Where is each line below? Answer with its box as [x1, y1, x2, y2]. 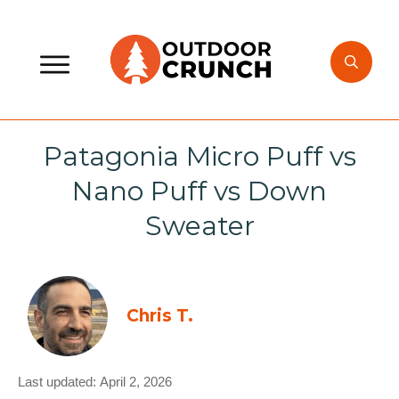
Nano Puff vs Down [72, 175, 327, 208]
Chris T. [126, 305, 193, 326]
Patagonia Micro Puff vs [43, 140, 356, 173]
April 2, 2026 [100, 374, 172, 389]
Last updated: [18, 374, 100, 389]
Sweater [144, 209, 255, 242]
